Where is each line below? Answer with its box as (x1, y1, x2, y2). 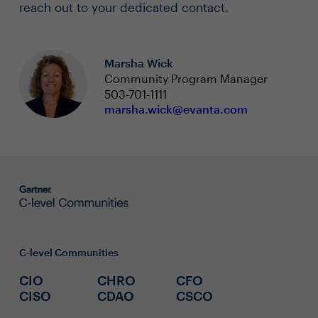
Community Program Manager (104, 72, 268, 86)
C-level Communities (18, 246, 119, 259)
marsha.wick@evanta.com (104, 102, 248, 116)
